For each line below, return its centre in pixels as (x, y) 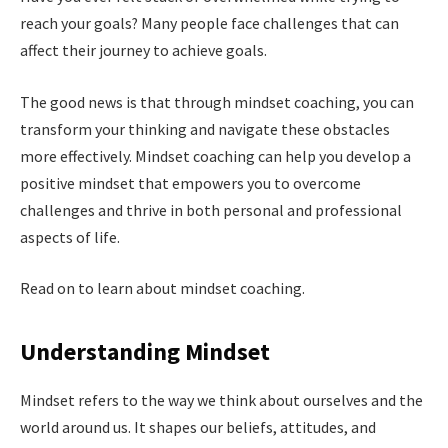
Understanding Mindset (145, 352)
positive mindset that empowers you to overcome (190, 182)
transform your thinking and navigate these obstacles (205, 128)
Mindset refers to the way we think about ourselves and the (221, 400)
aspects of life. (70, 236)
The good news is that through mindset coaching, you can (217, 101)
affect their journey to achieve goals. (143, 50)
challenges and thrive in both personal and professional (211, 209)
